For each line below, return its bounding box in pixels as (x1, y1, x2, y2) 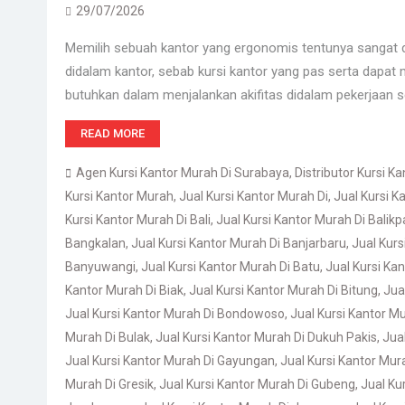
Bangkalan (65, 236, 126, 250)
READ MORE (80, 127, 145, 140)
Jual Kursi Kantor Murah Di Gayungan (65, 353, 275, 368)
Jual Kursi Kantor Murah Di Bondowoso (65, 306, 285, 321)
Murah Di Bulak (65, 330, 150, 344)
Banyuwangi (65, 259, 136, 274)
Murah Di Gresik (65, 377, 154, 391)
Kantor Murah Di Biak (65, 283, 184, 297)
